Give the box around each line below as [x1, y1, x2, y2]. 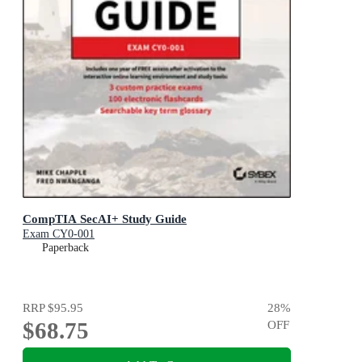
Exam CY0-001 [23, 228, 95, 241]
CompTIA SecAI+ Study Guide [23, 212, 187, 226]
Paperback [42, 242, 89, 255]
